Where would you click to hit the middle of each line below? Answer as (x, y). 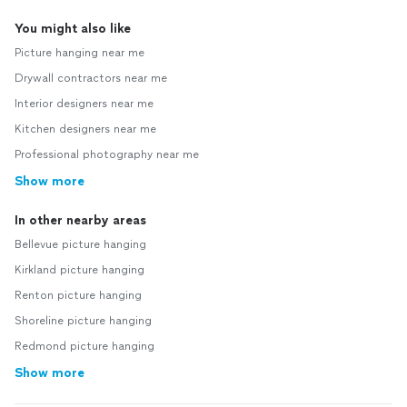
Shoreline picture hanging (83, 321)
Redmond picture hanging (84, 347)
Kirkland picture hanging (79, 270)
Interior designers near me (84, 104)
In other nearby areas (80, 221)
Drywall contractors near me (91, 79)
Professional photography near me (107, 155)
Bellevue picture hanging (80, 245)
